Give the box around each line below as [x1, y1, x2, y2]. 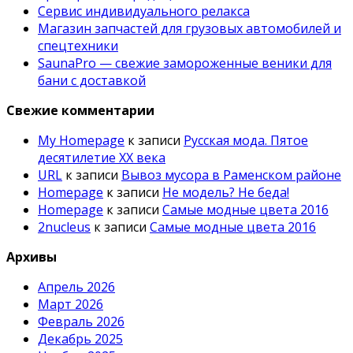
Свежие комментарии [6, 101, 154, 119]
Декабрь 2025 [38, 329, 123, 347]
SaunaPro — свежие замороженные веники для [38, 54, 332, 72]
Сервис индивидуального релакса [38, 2, 250, 20]
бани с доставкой [38, 71, 146, 89]
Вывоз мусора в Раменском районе [121, 165, 341, 184]
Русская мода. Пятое [184, 131, 308, 149]
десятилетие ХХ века [38, 148, 165, 166]
